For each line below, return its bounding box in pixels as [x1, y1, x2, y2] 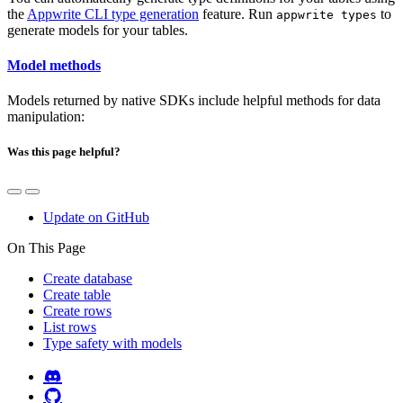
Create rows [43, 303, 112, 319]
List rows [43, 319, 96, 336]
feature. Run [199, 5, 276, 22]
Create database [43, 271, 132, 287]
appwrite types [276, 7, 377, 22]
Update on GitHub [43, 210, 149, 226]
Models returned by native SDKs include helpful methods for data [7, 93, 381, 109]
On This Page [7, 240, 85, 256]
